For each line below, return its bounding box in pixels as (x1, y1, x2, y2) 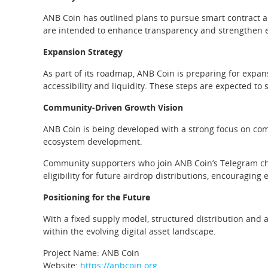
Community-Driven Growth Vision (43, 102, 183, 113)
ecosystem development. (43, 136, 142, 147)
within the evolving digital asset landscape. (43, 226, 216, 237)
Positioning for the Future (43, 191, 150, 203)
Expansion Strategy (43, 46, 123, 57)
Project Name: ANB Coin (43, 247, 139, 258)
